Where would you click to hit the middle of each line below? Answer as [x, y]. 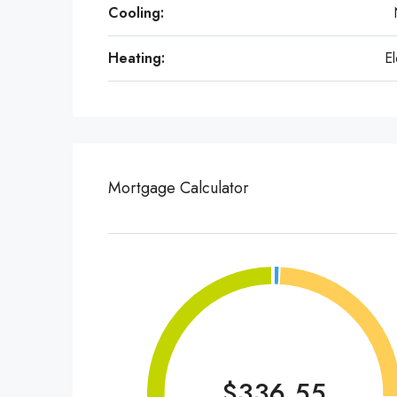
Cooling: [136, 13]
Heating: [136, 58]
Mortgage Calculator [179, 188]
